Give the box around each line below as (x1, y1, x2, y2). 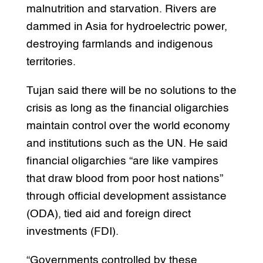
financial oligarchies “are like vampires (26, 155, 218, 167)
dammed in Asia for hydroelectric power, (26, 21, 227, 32)
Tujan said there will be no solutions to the (26, 85, 237, 96)
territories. (26, 56, 76, 68)
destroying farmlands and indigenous (26, 38, 213, 50)
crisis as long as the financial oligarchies (26, 102, 229, 114)
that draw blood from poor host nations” (26, 173, 223, 184)
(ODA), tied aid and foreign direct (26, 208, 191, 220)
